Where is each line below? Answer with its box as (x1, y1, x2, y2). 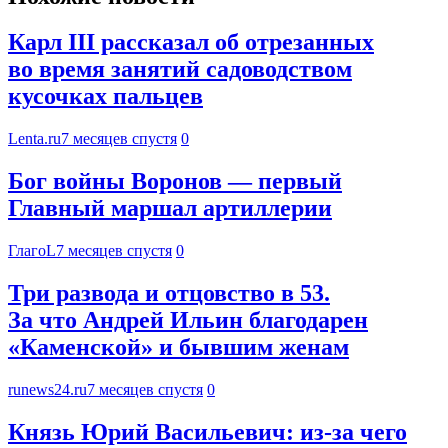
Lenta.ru (8, 130, 61, 148)
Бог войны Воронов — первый (8, 168, 342, 195)
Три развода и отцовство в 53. (8, 280, 330, 307)
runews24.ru (8, 380, 87, 398)
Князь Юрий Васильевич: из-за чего (8, 418, 407, 445)
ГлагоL (8, 242, 56, 260)
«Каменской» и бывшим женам (8, 334, 349, 361)
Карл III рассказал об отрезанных (8, 29, 374, 56)
